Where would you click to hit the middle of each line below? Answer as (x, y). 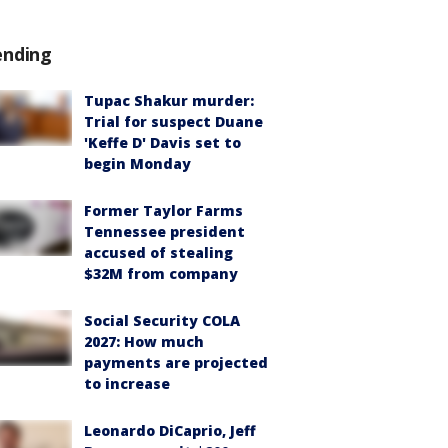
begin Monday (137, 163)
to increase (127, 383)
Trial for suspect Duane (173, 121)
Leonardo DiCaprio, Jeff (170, 430)
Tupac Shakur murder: (169, 100)
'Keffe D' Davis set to (162, 142)
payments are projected (176, 362)
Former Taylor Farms (163, 210)
